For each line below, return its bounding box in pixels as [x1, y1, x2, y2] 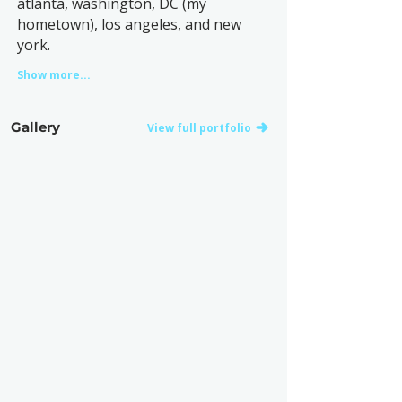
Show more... [17, 66, 91, 83]
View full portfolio [147, 119, 251, 135]
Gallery [11, 118, 60, 135]
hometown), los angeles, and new [17, 14, 241, 34]
